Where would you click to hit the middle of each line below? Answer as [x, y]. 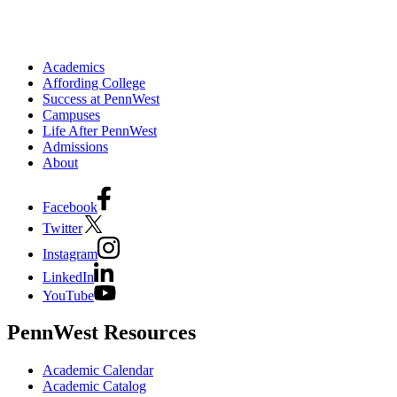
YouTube [68, 295]
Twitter [62, 228]
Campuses [71, 114]
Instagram [70, 253]
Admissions [75, 146]
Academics [74, 66]
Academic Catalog [94, 386]
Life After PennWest [100, 130]
